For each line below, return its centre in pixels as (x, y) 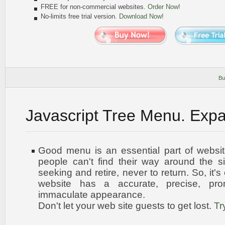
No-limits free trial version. (80, 16)
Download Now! (141, 16)
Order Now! (164, 7)
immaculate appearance (90, 195)
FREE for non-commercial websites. (94, 7)
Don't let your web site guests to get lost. (126, 206)
